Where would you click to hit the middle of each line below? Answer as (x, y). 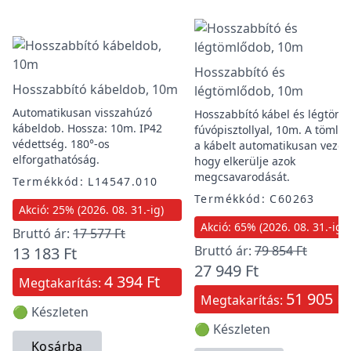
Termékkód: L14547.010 (85, 181)
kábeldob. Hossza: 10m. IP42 (87, 128)
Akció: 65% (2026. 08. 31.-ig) (273, 227)
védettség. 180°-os (61, 144)
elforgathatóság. (56, 159)
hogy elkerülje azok (245, 161)
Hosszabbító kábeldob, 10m (95, 89)
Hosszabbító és (240, 72)
